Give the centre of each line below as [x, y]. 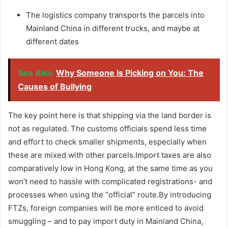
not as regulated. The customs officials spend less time [107, 128]
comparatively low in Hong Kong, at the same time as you [110, 168]
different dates [52, 41]
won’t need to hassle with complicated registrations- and [110, 181]
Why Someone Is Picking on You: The [130, 73]
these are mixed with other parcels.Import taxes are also [110, 155]
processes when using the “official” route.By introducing [110, 194]
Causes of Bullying [55, 86]
